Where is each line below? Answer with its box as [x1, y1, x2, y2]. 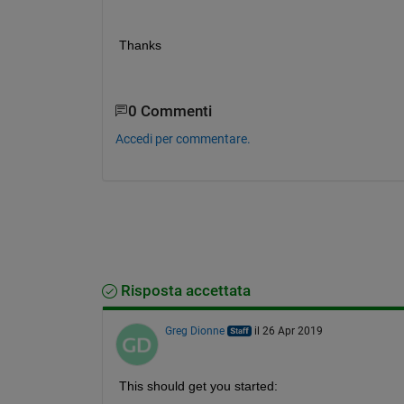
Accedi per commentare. [115, 131, 251, 146]
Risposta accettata [116, 281, 251, 299]
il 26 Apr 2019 [253, 324, 323, 337]
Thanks [118, 37, 161, 52]
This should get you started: [118, 378, 278, 393]
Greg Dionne [164, 324, 225, 337]
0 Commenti [127, 102, 212, 120]
